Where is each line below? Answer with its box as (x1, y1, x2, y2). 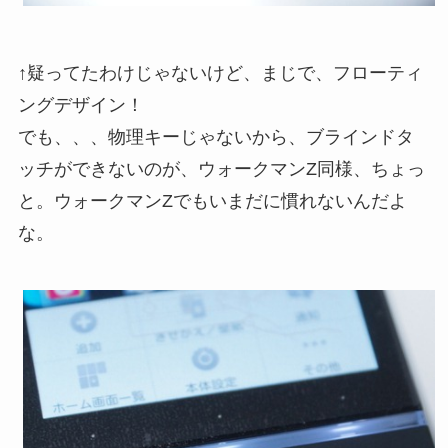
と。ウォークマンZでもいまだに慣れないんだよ (17, 191, 407, 212)
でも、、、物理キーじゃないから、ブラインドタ (17, 127, 414, 148)
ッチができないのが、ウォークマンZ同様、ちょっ (17, 159, 425, 180)
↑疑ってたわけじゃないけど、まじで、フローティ (17, 63, 423, 84)
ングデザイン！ (17, 95, 144, 116)
